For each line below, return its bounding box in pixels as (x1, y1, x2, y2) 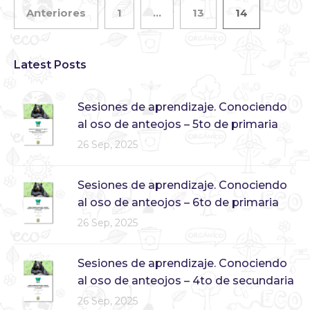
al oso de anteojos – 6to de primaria (77, 196, 279, 210)
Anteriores (26, 6, 86, 20)
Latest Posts (14, 58, 86, 72)
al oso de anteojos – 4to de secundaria (77, 274, 294, 288)
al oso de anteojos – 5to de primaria (77, 118, 278, 131)
